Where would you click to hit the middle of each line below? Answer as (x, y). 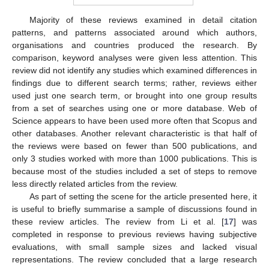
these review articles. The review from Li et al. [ (118, 221)
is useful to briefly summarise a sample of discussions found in (134, 209)
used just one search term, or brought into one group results (134, 95)
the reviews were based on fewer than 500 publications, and (134, 146)
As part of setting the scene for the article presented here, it (143, 196)
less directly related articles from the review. (95, 183)
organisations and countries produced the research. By (134, 45)
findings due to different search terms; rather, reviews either (134, 83)
